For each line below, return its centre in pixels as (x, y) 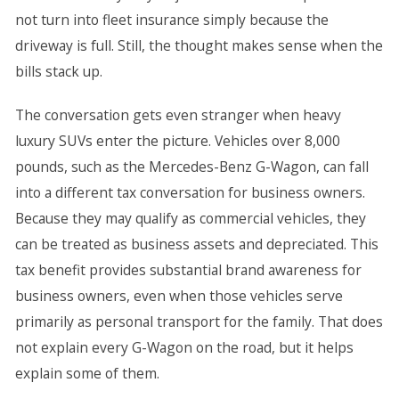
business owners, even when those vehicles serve (179, 296)
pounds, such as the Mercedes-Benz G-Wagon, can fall (191, 167)
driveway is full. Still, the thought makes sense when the (199, 45)
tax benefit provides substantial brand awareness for (188, 270)
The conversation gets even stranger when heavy (178, 115)
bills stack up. (58, 71)
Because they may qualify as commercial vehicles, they (190, 218)
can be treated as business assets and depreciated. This (196, 244)
